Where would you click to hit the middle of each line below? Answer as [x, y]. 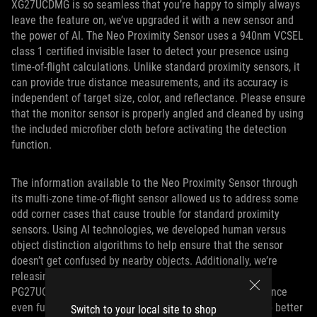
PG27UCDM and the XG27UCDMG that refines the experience [149, 292]
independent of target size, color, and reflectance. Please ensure [158, 98]
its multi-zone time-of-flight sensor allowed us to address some [155, 198]
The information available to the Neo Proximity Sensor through [155, 183]
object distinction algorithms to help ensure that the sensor [147, 245]
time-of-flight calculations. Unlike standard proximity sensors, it [156, 67]
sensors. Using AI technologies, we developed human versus [149, 229]
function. [34, 144]
